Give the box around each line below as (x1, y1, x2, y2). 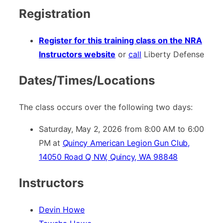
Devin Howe (39, 204, 85, 215)
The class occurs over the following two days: (19, 102, 193, 112)
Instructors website (39, 49, 115, 59)
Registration (19, 6, 91, 21)
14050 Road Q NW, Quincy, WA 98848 (39, 151, 178, 162)
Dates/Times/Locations (19, 73, 155, 88)
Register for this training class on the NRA (39, 35, 202, 45)
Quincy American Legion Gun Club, (62, 137, 190, 148)
